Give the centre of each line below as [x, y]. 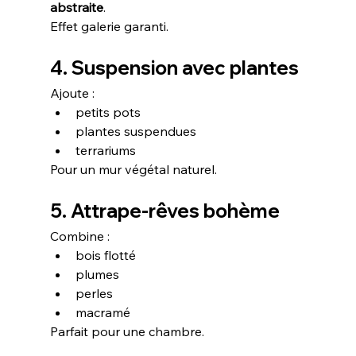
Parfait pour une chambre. [127, 331]
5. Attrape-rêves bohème [164, 210]
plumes [97, 274]
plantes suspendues [135, 131]
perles [94, 293]
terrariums [105, 150]
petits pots [108, 112]
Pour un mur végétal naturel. [133, 169]
